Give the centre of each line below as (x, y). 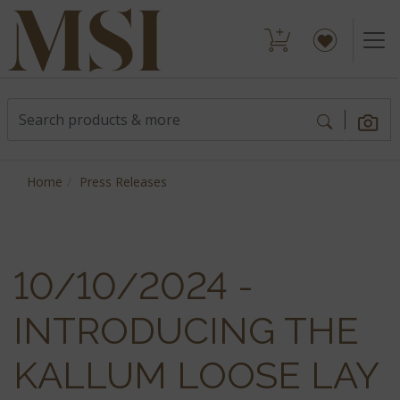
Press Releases (123, 182)
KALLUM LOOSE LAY (196, 375)
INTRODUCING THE (186, 331)
